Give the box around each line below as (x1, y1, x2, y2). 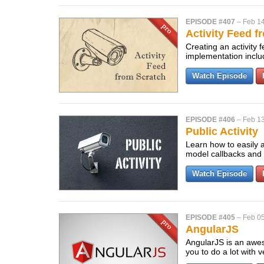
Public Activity (186, 126, 258, 137)
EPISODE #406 (186, 115, 235, 124)
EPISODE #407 (186, 18, 235, 26)
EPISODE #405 (186, 213, 235, 222)
